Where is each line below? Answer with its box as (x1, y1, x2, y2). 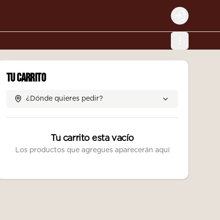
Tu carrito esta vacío (51, 134, 134, 143)
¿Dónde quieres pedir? (26, 95, 103, 102)
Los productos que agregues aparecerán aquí (15, 147, 170, 154)
